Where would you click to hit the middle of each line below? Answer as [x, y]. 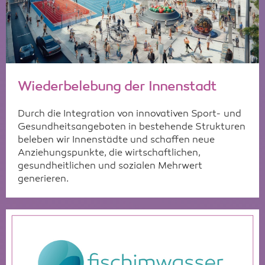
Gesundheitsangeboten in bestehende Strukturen [132, 127]
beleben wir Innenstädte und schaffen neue [116, 140]
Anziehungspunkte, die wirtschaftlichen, [109, 153]
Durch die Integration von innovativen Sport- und [130, 114]
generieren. [43, 179]
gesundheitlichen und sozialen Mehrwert [110, 166]
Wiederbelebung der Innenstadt [117, 87]
